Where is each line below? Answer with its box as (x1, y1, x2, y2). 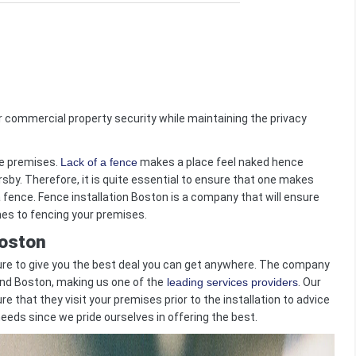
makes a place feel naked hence (137, 156, 304, 168)
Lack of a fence (60, 156, 137, 168)
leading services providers (164, 276, 298, 288)
